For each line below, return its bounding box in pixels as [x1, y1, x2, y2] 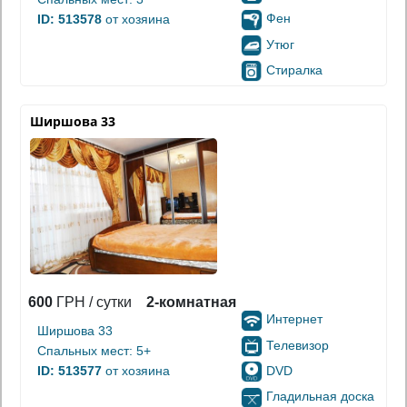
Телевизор [266, 337, 329, 352]
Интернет [266, 312, 323, 327]
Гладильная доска [266, 389, 374, 404]
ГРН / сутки [53, 294, 132, 311]
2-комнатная [146, 294, 236, 311]
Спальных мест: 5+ [37, 343, 151, 359]
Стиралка [266, 63, 323, 78]
